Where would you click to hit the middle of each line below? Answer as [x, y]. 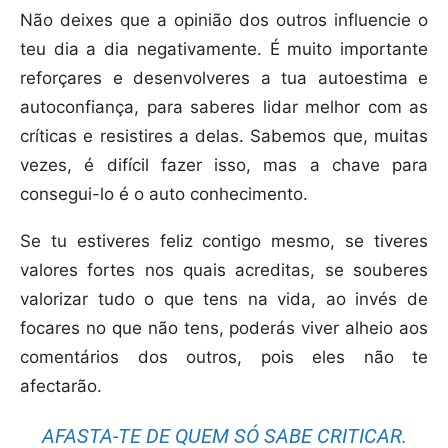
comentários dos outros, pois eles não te [224, 356]
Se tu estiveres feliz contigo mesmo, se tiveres [224, 240]
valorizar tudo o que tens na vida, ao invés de [224, 298]
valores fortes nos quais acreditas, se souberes [224, 269]
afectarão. [61, 385]
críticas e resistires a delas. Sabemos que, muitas [224, 135]
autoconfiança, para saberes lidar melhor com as [224, 106]
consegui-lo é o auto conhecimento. [164, 193]
